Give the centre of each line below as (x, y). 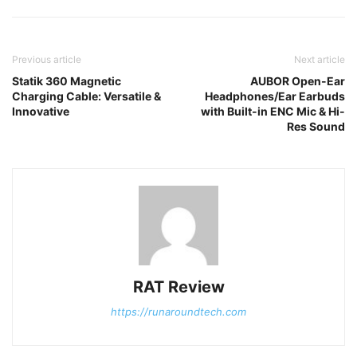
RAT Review (178, 286)
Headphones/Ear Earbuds (275, 96)
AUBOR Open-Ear (298, 80)
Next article (320, 59)
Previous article (47, 59)
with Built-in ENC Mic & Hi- (273, 111)
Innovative (41, 111)
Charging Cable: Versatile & (86, 96)
